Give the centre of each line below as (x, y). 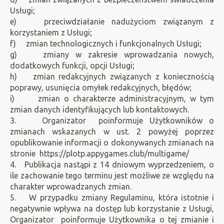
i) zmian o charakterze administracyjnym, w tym (112, 98)
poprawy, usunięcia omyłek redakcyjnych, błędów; (101, 87)
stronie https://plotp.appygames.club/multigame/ (99, 153)
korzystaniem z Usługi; (51, 32)
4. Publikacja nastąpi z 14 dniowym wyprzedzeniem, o (112, 164)
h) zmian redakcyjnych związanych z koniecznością (112, 76)
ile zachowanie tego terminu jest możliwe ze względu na (112, 175)
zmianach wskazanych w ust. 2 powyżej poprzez (112, 131)
